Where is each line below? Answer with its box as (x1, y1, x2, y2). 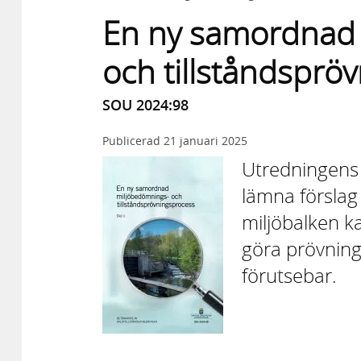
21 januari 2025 (164, 133, 247, 149)
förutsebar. (242, 263, 337, 289)
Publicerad (102, 133, 164, 149)
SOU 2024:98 (102, 95, 189, 115)
